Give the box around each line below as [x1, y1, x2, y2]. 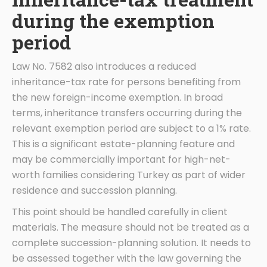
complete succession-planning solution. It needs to [12, 235, 251, 250]
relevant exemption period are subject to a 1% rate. [12, 121, 251, 135]
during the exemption [12, 7, 215, 33]
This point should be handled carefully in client [12, 204, 228, 219]
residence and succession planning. [12, 183, 177, 197]
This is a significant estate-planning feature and [12, 136, 235, 151]
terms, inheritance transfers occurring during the [12, 105, 242, 120]
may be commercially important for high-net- [12, 152, 231, 166]
